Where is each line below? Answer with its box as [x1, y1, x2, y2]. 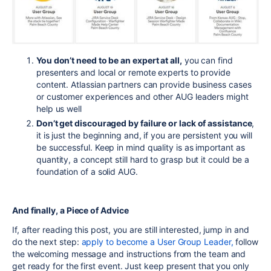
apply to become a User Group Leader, [81, 236, 233, 247]
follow [233, 236, 258, 247]
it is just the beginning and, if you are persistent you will [36, 129, 252, 140]
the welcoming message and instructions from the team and [12, 248, 246, 259]
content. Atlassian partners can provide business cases [36, 79, 252, 90]
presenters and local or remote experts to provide [36, 67, 230, 77]
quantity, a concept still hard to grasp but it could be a [36, 154, 250, 165]
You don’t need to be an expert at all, [36, 54, 182, 65]
